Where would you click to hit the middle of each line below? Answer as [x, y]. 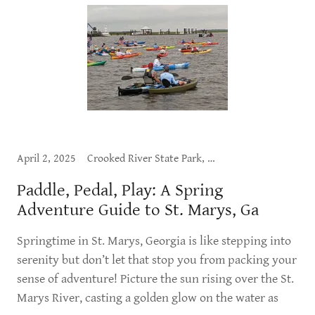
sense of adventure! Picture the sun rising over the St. [155, 279]
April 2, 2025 [46, 159]
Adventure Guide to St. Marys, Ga [138, 210]
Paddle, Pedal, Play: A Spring [120, 190]
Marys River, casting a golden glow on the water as [148, 298]
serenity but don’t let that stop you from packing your [157, 260]
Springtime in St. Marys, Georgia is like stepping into [154, 241]
